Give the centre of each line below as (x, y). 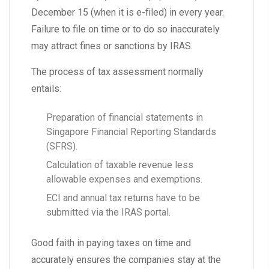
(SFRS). (62, 147)
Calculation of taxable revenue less (120, 165)
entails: (46, 89)
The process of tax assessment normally (117, 72)
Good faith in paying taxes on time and (111, 243)
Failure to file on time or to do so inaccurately (125, 29)
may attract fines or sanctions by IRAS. (112, 46)
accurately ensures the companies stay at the (126, 260)
